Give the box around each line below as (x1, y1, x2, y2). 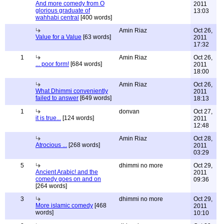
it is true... (35, 114, 61, 121)
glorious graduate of (35, 7, 90, 14)
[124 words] (61, 114, 94, 121)
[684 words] (69, 60, 102, 67)
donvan (119, 108, 139, 115)
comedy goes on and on (35, 175, 101, 182)
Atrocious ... (35, 141, 67, 148)
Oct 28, (193, 135, 212, 142)
